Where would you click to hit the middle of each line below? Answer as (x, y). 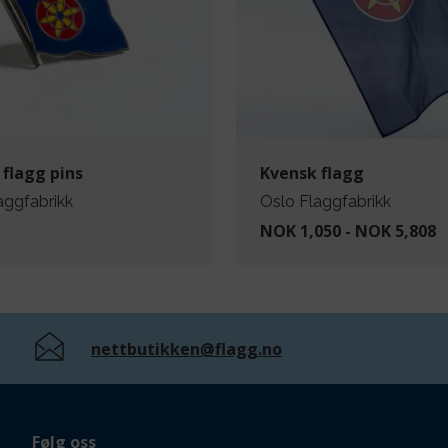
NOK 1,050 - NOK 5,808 (348, 231)
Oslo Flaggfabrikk (325, 202)
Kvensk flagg (312, 173)
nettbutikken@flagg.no (186, 348)
